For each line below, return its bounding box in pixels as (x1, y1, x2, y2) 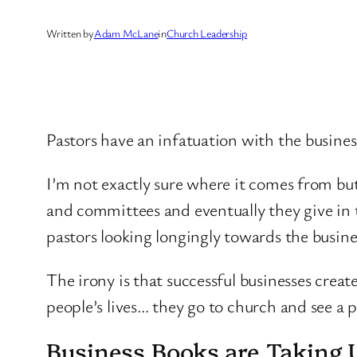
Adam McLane (93, 25, 159, 41)
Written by (46, 25, 94, 41)
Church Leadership (166, 25, 248, 41)
